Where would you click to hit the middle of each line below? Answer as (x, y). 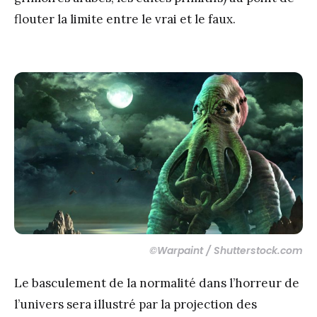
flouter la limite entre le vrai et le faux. (125, 19)
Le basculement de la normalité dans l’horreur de (157, 283)
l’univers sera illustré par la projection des (136, 305)
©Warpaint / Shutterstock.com (225, 251)
